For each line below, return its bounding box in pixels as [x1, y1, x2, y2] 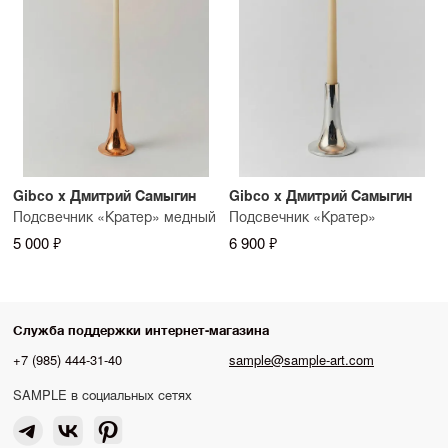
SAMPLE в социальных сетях [13, 384, 192, 404]
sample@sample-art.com [229, 349, 374, 369]
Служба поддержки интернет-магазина [13, 319, 269, 339]
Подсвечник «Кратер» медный [13, 205, 216, 226]
